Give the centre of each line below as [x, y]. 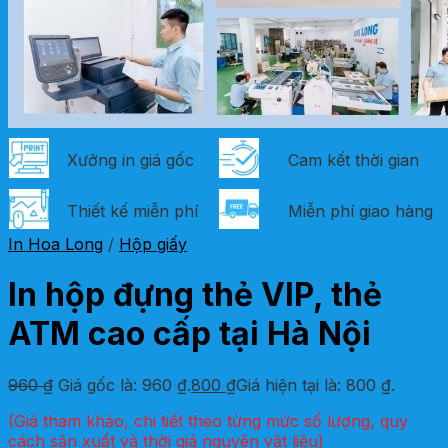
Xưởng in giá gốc [128, 160]
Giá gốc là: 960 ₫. [124, 384]
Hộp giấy [153, 244]
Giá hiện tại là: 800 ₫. [315, 384]
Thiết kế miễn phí [130, 211]
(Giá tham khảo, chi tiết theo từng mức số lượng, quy [208, 420]
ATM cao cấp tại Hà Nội [189, 334]
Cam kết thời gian [351, 160]
